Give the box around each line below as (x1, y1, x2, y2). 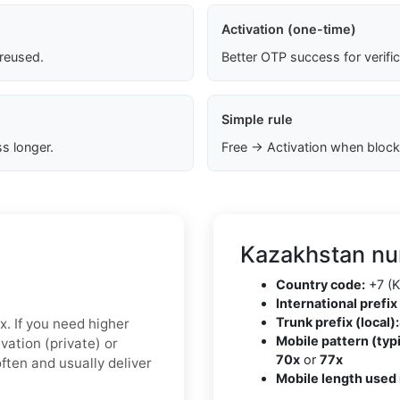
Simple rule (221, 112, 293, 128)
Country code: (276, 277, 365, 293)
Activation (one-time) (221, 21, 356, 37)
